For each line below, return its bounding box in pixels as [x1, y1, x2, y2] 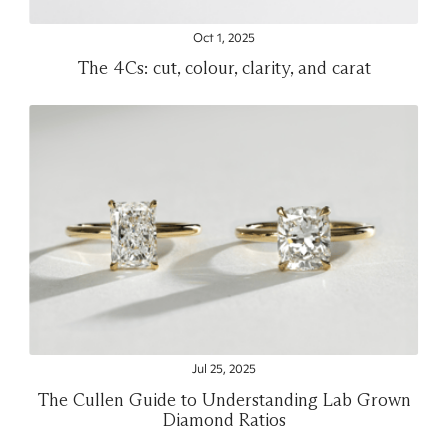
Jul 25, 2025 [192, 361, 256, 378]
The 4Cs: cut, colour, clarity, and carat [77, 56, 371, 80]
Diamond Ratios [162, 408, 286, 432]
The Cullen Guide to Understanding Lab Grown [37, 388, 411, 412]
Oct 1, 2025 [193, 29, 255, 46]
